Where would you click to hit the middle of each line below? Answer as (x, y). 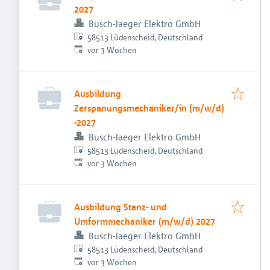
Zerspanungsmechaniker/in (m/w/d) (149, 108)
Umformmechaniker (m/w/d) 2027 (145, 221)
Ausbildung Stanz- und (121, 207)
